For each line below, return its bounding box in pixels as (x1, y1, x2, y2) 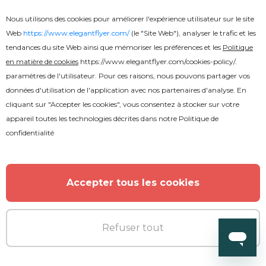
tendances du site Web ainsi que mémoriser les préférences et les (6, 43, 223, 52)
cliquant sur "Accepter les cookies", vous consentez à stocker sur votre (6, 100, 239, 109)
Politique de (179, 114, 218, 123)
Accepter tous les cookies (66, 177, 199, 188)
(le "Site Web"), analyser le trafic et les (129, 28, 256, 37)
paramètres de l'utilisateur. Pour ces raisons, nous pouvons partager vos (6, 71, 250, 80)
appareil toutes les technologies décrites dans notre (6, 114, 179, 123)
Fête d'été (12, 240, 81, 257)
